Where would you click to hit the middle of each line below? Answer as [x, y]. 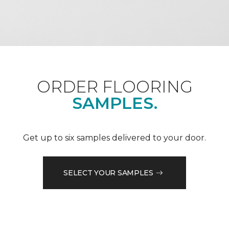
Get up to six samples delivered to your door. [114, 138]
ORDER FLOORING [114, 87]
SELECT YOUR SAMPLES [108, 173]
